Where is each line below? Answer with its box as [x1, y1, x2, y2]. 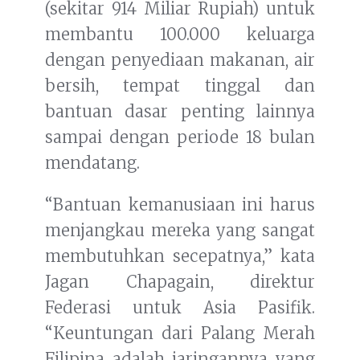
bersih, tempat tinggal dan [45, 76, 315, 96]
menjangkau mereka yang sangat [45, 220, 315, 241]
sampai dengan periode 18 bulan [45, 127, 315, 148]
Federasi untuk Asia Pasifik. [45, 297, 315, 318]
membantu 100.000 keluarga [45, 24, 315, 45]
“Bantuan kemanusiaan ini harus [45, 194, 315, 215]
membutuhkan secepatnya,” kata [45, 246, 315, 267]
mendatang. [45, 153, 140, 174]
